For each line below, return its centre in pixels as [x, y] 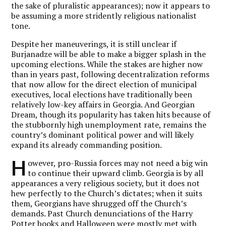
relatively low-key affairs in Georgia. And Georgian [103, 104]
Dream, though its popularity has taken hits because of [111, 114]
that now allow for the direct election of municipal [104, 84]
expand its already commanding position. [87, 145]
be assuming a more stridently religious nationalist [104, 15]
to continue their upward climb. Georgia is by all [116, 173]
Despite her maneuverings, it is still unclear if [94, 44]
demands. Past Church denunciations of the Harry [102, 213]
